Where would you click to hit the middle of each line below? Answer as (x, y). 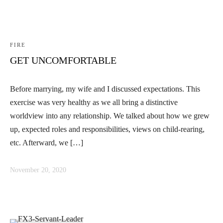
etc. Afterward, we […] (47, 143)
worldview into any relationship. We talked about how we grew (110, 116)
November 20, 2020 (38, 170)
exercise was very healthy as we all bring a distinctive (94, 103)
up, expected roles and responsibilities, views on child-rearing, (107, 129)
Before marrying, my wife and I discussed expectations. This (105, 89)
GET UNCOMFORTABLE (63, 60)
